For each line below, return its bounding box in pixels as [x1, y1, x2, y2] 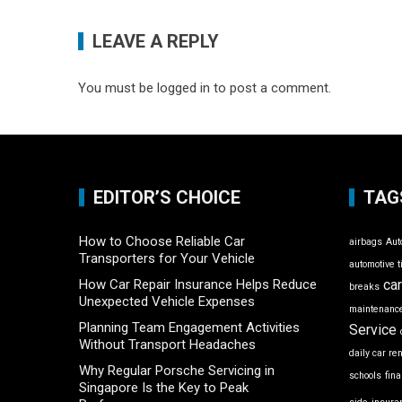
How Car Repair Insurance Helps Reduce [79, 276, 318, 293]
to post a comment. [210, 80, 331, 97]
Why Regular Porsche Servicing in [79, 363, 275, 380]
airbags [349, 236, 383, 249]
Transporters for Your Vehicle [79, 250, 256, 267]
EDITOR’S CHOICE [93, 187, 241, 209]
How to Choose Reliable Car [79, 233, 246, 250]
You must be [78, 80, 157, 97]
